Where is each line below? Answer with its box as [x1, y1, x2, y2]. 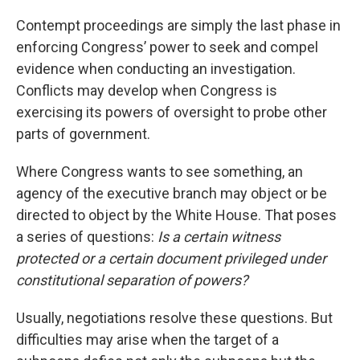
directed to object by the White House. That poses [16, 206, 337, 223]
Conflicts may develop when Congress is [16, 81, 277, 99]
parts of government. [16, 125, 150, 142]
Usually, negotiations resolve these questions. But [16, 309, 333, 326]
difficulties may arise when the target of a [16, 330, 279, 348]
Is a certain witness [157, 227, 280, 245]
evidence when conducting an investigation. [16, 59, 296, 77]
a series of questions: [16, 227, 157, 245]
